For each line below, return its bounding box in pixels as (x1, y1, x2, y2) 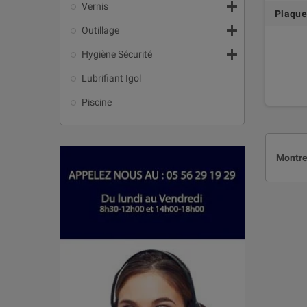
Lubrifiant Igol (82, 72, 141, 84)
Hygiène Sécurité (82, 48, 152, 60)
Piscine (82, 96, 112, 108)
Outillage (82, 24, 119, 36)
